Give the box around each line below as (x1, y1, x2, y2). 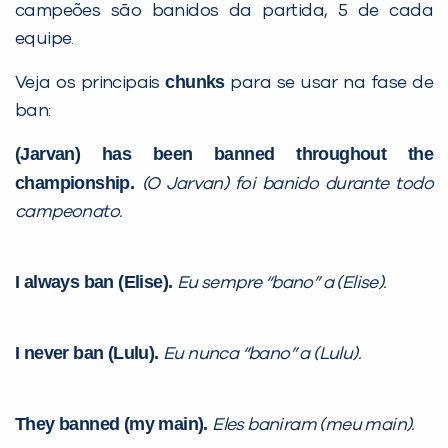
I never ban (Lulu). (15, 342, 163, 363)
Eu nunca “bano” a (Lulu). (163, 344, 361, 363)
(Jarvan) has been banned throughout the (15, 143, 433, 164)
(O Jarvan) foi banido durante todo (141, 174, 433, 193)
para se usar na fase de (224, 73, 433, 92)
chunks (165, 71, 225, 92)
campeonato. (15, 202, 123, 221)
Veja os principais (15, 73, 166, 92)
